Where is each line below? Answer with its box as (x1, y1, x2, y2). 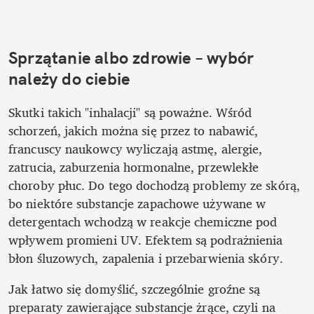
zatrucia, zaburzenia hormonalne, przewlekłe (8, 156, 259, 178)
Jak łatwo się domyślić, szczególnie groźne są (8, 278, 261, 300)
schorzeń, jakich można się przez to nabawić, (8, 120, 259, 142)
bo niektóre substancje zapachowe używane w (8, 193, 266, 214)
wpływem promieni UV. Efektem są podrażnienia (8, 229, 283, 251)
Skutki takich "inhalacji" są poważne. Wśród (8, 102, 252, 123)
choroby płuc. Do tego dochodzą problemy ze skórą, (8, 175, 300, 196)
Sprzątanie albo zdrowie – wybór (8, 47, 254, 69)
